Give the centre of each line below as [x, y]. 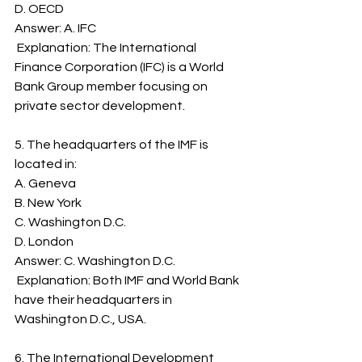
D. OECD [39, 9]
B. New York [48, 203]
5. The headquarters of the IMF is [113, 145]
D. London [44, 242]
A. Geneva [45, 183]
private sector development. [100, 106]
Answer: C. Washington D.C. [95, 261]
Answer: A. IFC [55, 28]
